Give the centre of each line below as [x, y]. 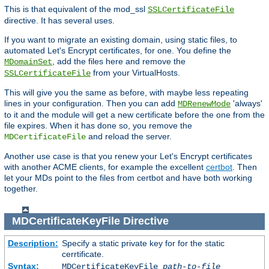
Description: [33, 243]
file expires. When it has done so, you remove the [98, 125]
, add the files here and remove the [119, 61]
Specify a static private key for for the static [143, 243]
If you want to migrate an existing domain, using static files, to [121, 39]
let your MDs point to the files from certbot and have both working [128, 177]
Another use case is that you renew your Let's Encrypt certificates [128, 156]
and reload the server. [129, 136]
